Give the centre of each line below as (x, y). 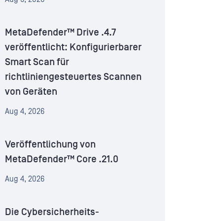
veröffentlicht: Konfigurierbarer (73, 48)
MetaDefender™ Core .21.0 (62, 160)
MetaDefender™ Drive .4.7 (60, 33)
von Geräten (31, 92)
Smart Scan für (37, 62)
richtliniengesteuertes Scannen (73, 77)
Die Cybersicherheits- (52, 212)
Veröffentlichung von (50, 145)
